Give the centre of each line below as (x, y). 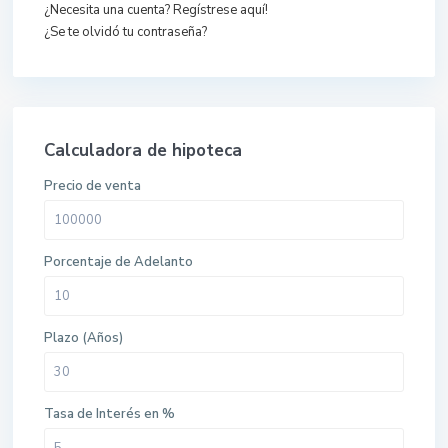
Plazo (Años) (83, 338)
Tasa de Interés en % (109, 414)
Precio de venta (92, 186)
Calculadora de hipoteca (143, 150)
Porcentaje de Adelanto (118, 262)
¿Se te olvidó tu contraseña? (125, 32)
